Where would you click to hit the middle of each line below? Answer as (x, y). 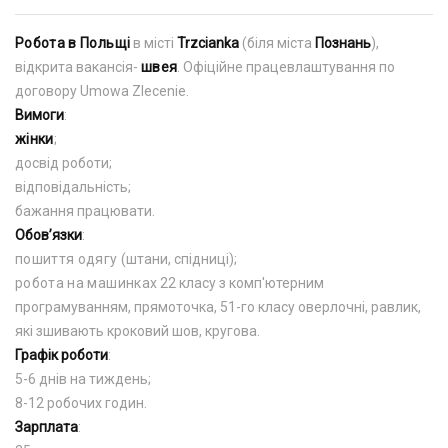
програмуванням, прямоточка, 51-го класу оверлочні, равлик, (218, 307)
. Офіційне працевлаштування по (286, 67)
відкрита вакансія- (78, 67)
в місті (154, 43)
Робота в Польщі (73, 43)
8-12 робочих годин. (81, 403)
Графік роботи (61, 355)
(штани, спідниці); (177, 259)
